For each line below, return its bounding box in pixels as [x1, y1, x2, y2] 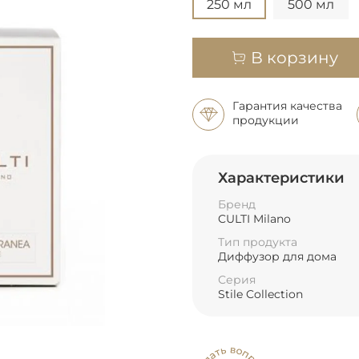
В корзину [251, 48, 338, 68]
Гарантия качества [232, 98, 342, 113]
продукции [232, 112, 299, 127]
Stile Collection [218, 287, 303, 302]
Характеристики [218, 169, 345, 188]
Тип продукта [218, 235, 297, 250]
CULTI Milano [218, 211, 291, 226]
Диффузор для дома [218, 249, 337, 264]
